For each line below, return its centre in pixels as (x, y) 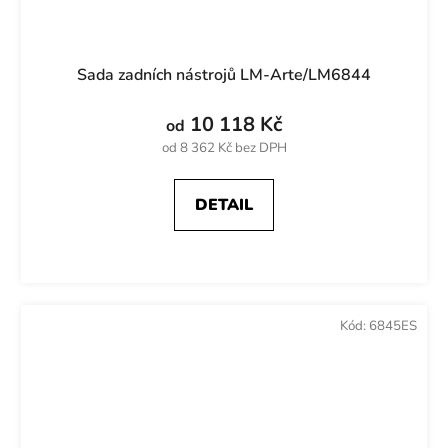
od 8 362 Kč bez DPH (224, 148)
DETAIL (224, 205)
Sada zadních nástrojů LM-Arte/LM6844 (224, 75)
